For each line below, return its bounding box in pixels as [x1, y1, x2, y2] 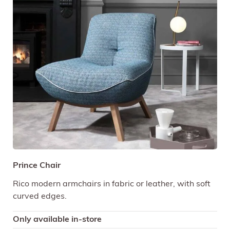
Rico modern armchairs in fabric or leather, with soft [13, 180, 210, 188]
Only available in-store [13, 215, 102, 224]
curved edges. [13, 192, 67, 201]
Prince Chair [13, 161, 61, 170]
